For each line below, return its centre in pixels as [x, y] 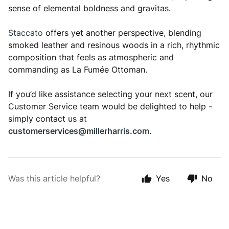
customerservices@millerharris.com [79, 131]
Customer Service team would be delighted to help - [110, 106]
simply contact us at [48, 119]
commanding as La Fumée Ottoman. [78, 70]
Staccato [26, 33]
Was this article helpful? [54, 178]
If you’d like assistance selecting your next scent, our [110, 94]
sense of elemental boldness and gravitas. [89, 8]
